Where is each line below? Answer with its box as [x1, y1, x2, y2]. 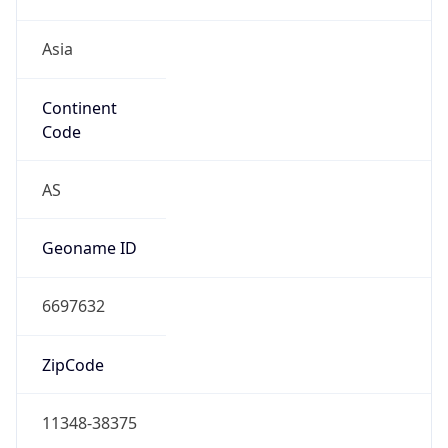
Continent [41, 96, 117, 119]
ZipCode [41, 353, 104, 376]
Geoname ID [41, 237, 137, 260]
